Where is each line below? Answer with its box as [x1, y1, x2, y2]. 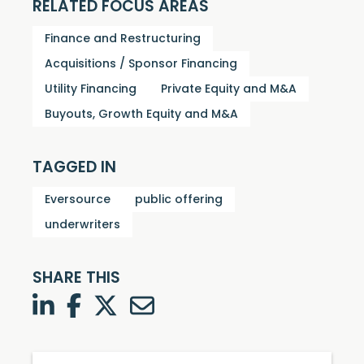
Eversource [45, 194, 110, 206]
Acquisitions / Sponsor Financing [45, 58, 237, 71]
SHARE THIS [32, 271, 120, 287]
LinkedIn [53, 296, 109, 310]
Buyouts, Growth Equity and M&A [45, 109, 238, 121]
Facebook [80, 296, 149, 310]
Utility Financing [45, 84, 136, 96]
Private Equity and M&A [161, 84, 297, 96]
